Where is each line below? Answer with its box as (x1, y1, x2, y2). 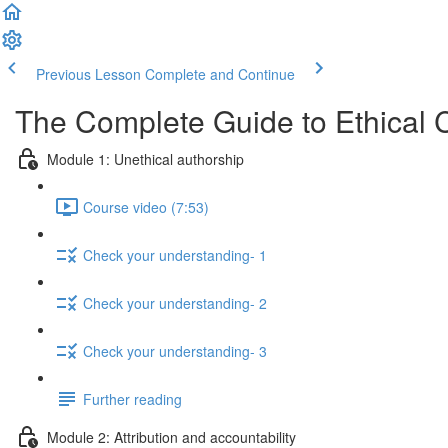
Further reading (83, 388, 182, 409)
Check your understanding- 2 (83, 292, 267, 313)
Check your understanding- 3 (83, 340, 267, 361)
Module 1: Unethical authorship (47, 148, 244, 169)
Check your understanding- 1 (83, 244, 267, 265)
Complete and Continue (145, 64, 295, 84)
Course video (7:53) (83, 196, 209, 217)
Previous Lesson (36, 64, 141, 84)
